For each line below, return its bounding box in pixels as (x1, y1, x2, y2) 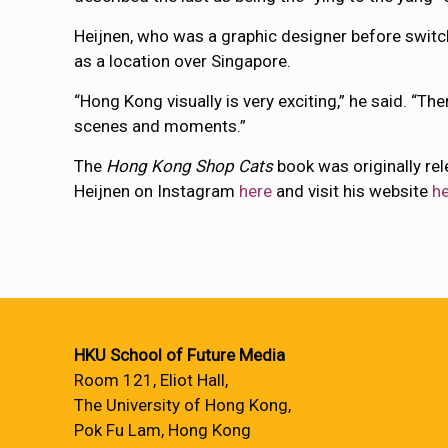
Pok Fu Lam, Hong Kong (74, 420, 251, 440)
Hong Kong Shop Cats (106, 156, 274, 176)
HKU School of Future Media (74, 345, 285, 365)
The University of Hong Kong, (74, 395, 291, 415)
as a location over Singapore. (74, 51, 292, 71)
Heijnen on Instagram (74, 181, 240, 201)
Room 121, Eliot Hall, (74, 370, 228, 390)
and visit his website (272, 181, 433, 201)
